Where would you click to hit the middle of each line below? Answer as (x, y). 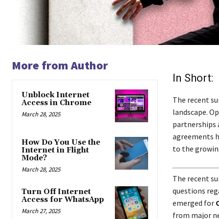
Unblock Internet (55, 95)
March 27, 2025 (41, 211)
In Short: (193, 78)
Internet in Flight (55, 150)
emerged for (194, 203)
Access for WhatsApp (63, 200)
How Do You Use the (61, 142)
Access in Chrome (56, 103)
